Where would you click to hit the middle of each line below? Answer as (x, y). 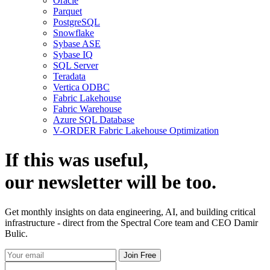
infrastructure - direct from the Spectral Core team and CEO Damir (131, 222)
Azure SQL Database (94, 119)
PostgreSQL (77, 22)
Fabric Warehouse (87, 108)
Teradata (69, 76)
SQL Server (76, 65)
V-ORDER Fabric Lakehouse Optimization (136, 130)
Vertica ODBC (81, 87)
